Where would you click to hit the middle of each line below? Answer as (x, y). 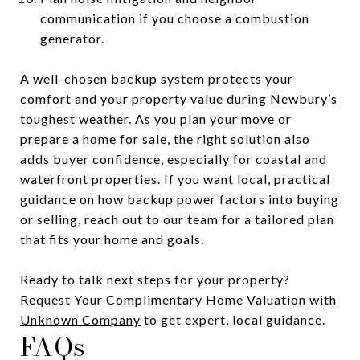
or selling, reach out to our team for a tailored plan (177, 219)
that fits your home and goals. (112, 239)
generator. (72, 38)
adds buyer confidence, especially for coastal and (174, 158)
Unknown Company (80, 319)
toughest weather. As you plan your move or (156, 118)
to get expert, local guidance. (233, 319)
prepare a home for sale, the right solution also (165, 138)
